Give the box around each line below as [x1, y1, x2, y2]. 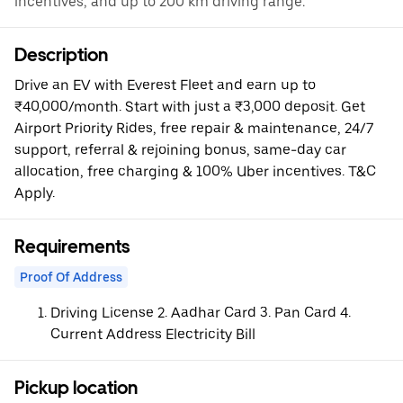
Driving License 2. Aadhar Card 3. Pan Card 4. [50, 304, 351, 321]
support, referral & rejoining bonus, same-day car [14, 141, 346, 158]
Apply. [14, 184, 55, 201]
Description [14, 44, 108, 66]
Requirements [14, 236, 130, 257]
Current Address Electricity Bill [50, 326, 255, 343]
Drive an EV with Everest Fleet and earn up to [14, 76, 316, 94]
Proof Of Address [20, 270, 122, 284]
